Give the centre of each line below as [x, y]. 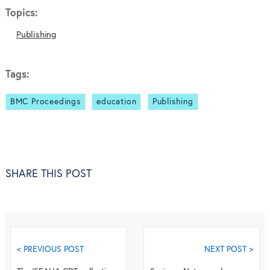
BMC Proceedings [45, 102]
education [117, 102]
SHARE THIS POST [48, 174]
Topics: [21, 13]
